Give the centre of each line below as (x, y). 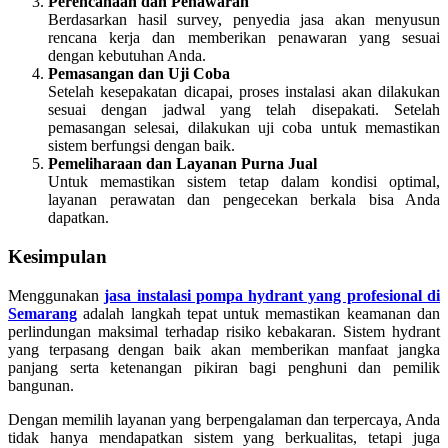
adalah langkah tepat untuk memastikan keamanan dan (258, 313)
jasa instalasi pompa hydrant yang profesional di (272, 295)
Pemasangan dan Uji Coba (139, 74)
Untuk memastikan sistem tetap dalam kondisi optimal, (244, 182)
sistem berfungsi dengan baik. (141, 146)
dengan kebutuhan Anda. (127, 56)
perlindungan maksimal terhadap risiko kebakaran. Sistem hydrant (224, 331)
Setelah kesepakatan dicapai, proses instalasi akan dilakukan (244, 92)
